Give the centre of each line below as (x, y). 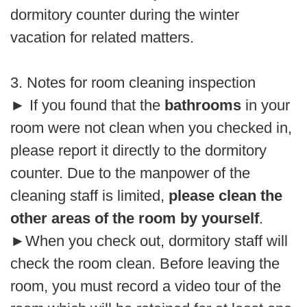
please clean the (225, 195)
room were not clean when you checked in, (151, 127)
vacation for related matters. (102, 37)
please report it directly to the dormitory (138, 150)
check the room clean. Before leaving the (145, 263)
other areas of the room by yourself (135, 218)
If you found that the (95, 105)
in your (266, 105)
